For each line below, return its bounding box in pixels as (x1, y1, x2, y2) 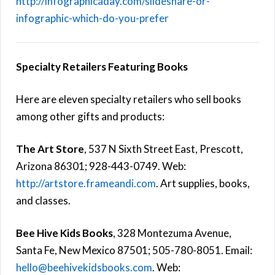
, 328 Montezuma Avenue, (113, 226, 231, 239)
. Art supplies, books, (156, 176, 250, 190)
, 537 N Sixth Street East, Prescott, (84, 142, 243, 155)
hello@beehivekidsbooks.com (16, 260, 152, 274)
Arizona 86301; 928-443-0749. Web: (16, 159, 186, 172)
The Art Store (16, 142, 84, 155)
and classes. (16, 193, 71, 207)
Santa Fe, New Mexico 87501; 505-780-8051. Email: (16, 243, 252, 257)
